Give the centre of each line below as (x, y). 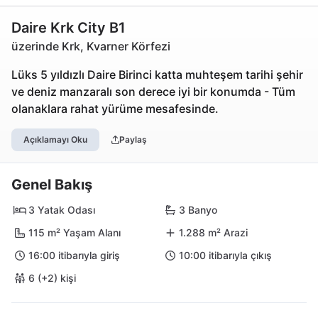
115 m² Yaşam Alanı (75, 232)
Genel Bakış (52, 185)
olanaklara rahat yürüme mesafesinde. (115, 109)
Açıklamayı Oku (55, 139)
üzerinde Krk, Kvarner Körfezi (91, 46)
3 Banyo (198, 210)
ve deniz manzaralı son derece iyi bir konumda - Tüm (153, 92)
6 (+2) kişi (52, 278)
